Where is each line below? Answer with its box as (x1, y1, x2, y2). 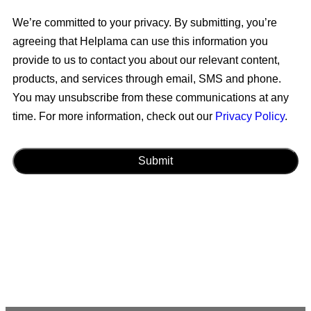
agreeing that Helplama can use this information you (12, 35, 268, 48)
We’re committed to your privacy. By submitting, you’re (12, 17, 277, 29)
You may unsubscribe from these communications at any (12, 92, 289, 104)
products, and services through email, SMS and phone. (12, 73, 281, 85)
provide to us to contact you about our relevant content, (12, 54, 280, 67)
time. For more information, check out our (12, 110, 215, 123)
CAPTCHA (12, 137, 69, 150)
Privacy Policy (215, 110, 285, 123)
